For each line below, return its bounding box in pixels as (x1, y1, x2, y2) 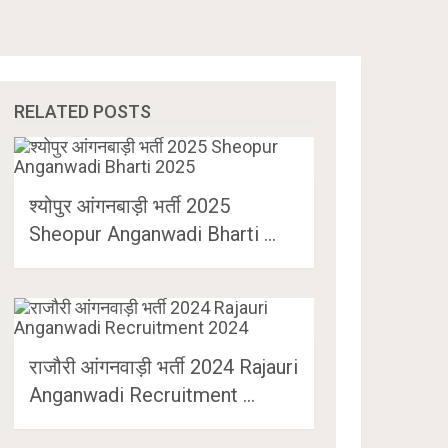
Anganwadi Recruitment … (29, 383, 256, 407)
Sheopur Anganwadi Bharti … (29, 222, 277, 246)
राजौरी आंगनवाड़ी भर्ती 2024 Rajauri (29, 355, 299, 379)
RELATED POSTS (14, 101, 152, 122)
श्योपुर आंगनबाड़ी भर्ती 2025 (29, 194, 231, 218)
